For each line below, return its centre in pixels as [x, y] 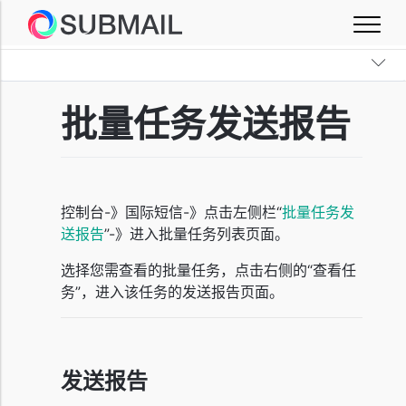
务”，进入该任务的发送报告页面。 [172, 292]
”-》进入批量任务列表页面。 [197, 234]
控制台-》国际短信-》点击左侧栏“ [171, 212]
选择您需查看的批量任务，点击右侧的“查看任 [208, 270]
